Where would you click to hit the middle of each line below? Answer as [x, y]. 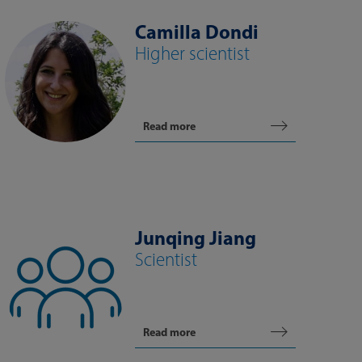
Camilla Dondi [197, 32]
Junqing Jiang [196, 238]
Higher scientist [192, 53]
